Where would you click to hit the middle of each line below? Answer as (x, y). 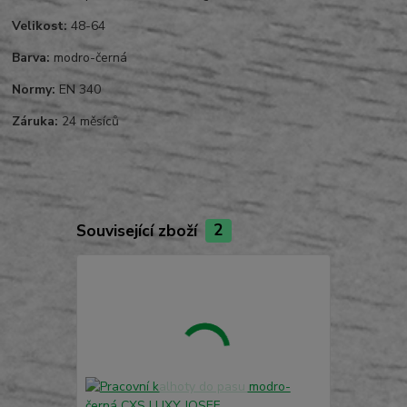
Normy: (34, 90)
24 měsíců (89, 122)
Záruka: (35, 122)
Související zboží (139, 230)
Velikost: (40, 26)
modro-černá (89, 58)
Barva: (31, 58)
